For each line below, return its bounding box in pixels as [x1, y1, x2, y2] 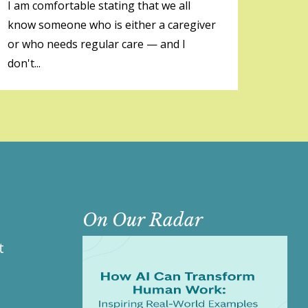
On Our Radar [82, 209, 203, 231]
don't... [8, 56, 41, 71]
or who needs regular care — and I [8, 36, 186, 52]
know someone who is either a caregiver [8, 17, 216, 32]
